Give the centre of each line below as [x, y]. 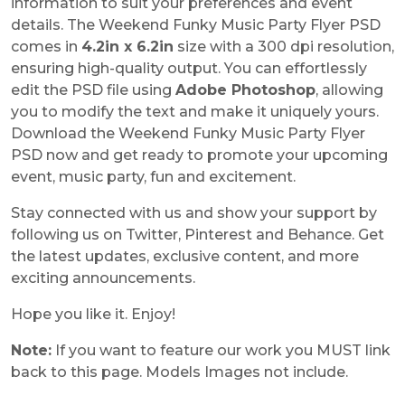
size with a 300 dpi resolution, [284, 47]
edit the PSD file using [93, 90]
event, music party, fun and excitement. [153, 177]
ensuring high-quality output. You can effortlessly [189, 69]
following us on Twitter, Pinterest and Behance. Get [198, 235]
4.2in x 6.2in [127, 47]
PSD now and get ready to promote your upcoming [199, 155]
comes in [46, 47]
